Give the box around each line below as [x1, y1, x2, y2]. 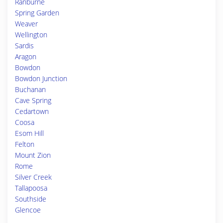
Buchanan [15, 85, 46, 94]
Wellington [15, 30, 47, 39]
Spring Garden [15, 8, 59, 17]
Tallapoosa [15, 183, 47, 193]
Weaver [15, 19, 38, 28]
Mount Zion [15, 150, 51, 160]
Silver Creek [15, 172, 52, 182]
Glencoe [15, 205, 41, 215]
